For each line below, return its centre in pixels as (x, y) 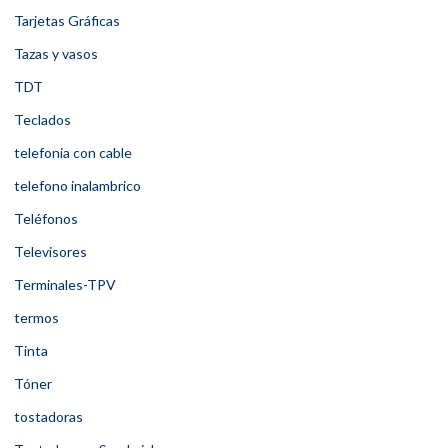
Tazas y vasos (56, 54)
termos (36, 318)
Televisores (50, 252)
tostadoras (48, 417)
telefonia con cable (73, 153)
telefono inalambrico (77, 186)
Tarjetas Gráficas (67, 21)
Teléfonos (46, 219)
